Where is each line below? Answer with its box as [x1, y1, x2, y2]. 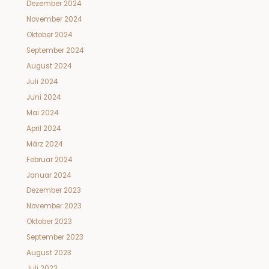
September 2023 [26, 232, 83, 243]
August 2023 [26, 248, 71, 258]
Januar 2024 [26, 170, 71, 180]
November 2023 [26, 201, 82, 211]
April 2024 [26, 123, 61, 133]
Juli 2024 [26, 76, 58, 86]
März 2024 [26, 139, 62, 149]
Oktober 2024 [26, 29, 72, 40]
